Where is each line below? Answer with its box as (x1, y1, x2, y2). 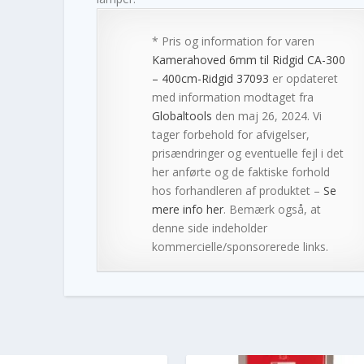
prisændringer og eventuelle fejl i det (151, 145, 344, 161)
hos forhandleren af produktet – (151, 182, 323, 198)
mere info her (151, 201, 223, 217)
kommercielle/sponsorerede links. (151, 238, 328, 254)
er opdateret (268, 70, 338, 86)
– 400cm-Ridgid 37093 (151, 70, 269, 86)
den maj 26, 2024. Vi (211, 107, 322, 123)
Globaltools (151, 107, 212, 123)
